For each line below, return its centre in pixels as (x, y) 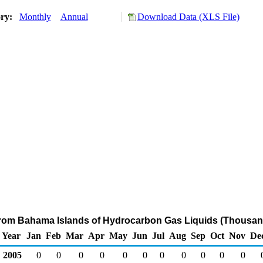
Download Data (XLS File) (188, 17)
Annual (74, 17)
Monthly (35, 17)
